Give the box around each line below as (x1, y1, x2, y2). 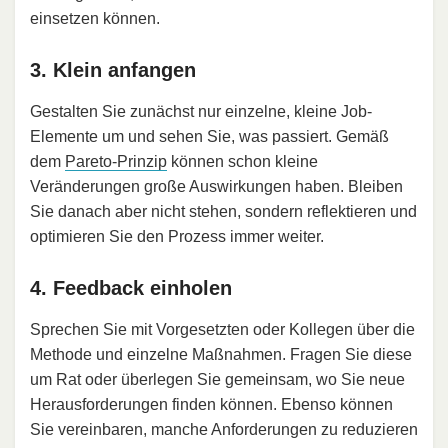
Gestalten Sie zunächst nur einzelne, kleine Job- (30, 103, 372, 121)
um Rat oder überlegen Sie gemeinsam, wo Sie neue (30, 371, 405, 389)
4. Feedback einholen (30, 277, 232, 300)
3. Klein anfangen (30, 59, 196, 82)
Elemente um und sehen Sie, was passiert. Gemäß (30, 128, 389, 146)
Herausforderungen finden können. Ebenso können (30, 396, 393, 414)
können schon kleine (167, 153, 318, 171)
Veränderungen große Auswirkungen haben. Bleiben (30, 178, 403, 196)
